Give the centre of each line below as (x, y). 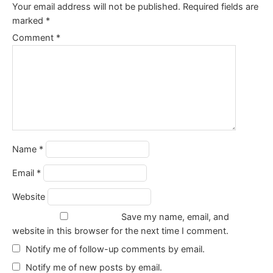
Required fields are (221, 7)
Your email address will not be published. (96, 7)
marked (29, 21)
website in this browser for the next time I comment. (120, 231)
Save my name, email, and (175, 217)
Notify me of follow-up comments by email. (115, 250)
